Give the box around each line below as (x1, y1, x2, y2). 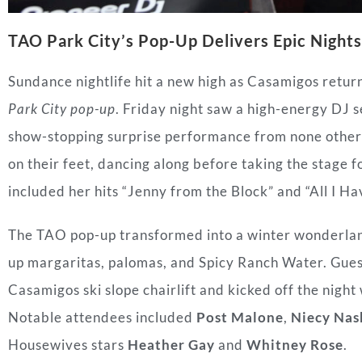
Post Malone (196, 309, 284, 326)
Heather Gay (128, 336, 215, 354)
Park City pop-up (8, 100, 116, 118)
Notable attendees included (8, 309, 196, 326)
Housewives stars (8, 336, 128, 354)
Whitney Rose (246, 336, 343, 354)
